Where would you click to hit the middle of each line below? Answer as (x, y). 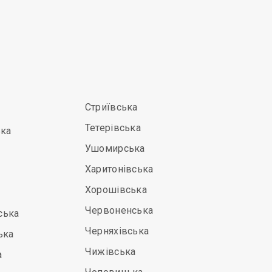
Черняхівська (117, 231)
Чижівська (110, 252)
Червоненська (119, 210)
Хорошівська (116, 190)
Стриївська (111, 107)
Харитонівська (119, 169)
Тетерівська (113, 128)
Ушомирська (115, 148)
